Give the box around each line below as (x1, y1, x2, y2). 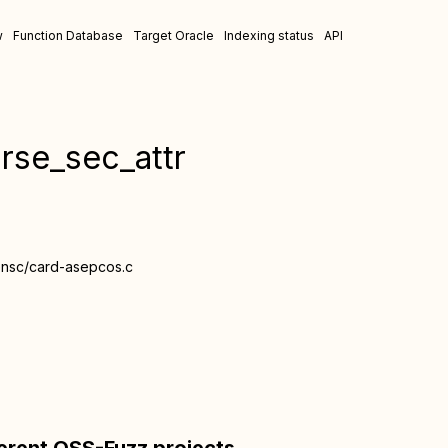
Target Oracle (133, 28, 214, 43)
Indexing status (224, 28, 314, 43)
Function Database (13, 28, 123, 43)
